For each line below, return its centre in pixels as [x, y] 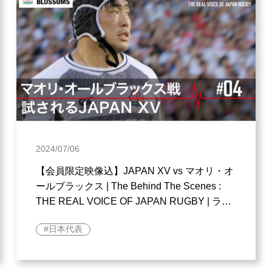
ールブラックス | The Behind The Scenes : [129, 186]
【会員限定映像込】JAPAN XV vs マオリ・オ [135, 171]
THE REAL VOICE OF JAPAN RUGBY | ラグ [134, 201]
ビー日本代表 [65, 216]
